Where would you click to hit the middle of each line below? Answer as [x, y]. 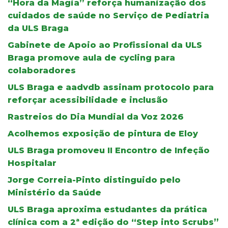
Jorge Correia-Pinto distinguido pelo [94, 180]
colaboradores [42, 70]
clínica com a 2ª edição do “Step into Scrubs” [113, 222]
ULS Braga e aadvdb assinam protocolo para [111, 87]
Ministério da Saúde [54, 192]
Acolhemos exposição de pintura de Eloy [103, 133]
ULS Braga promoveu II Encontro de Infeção [109, 150]
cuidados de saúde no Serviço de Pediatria [108, 15]
